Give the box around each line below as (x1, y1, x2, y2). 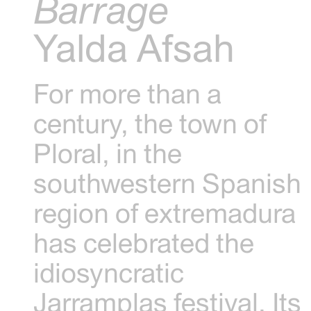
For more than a (33, 77, 222, 109)
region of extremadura (33, 196, 296, 228)
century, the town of (33, 107, 267, 139)
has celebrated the (33, 226, 255, 258)
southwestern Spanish (33, 167, 302, 199)
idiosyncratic (33, 256, 185, 288)
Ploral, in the (33, 137, 183, 169)
